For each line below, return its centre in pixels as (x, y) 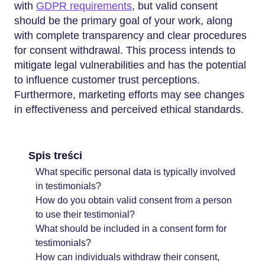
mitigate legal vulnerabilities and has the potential (130, 65)
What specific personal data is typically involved (135, 172)
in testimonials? (68, 186)
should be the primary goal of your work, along (123, 21)
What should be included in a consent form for (131, 228)
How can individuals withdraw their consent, (127, 257)
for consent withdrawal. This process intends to (125, 50)
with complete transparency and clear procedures (130, 35)
